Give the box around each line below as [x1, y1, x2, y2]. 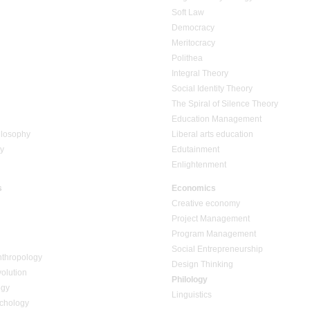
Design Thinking [172, 259, 233, 270]
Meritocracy [172, 38, 215, 48]
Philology [172, 275, 208, 285]
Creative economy [172, 199, 240, 209]
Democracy [172, 23, 215, 33]
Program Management [172, 229, 256, 239]
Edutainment [172, 145, 219, 155]
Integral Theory [172, 69, 228, 79]
